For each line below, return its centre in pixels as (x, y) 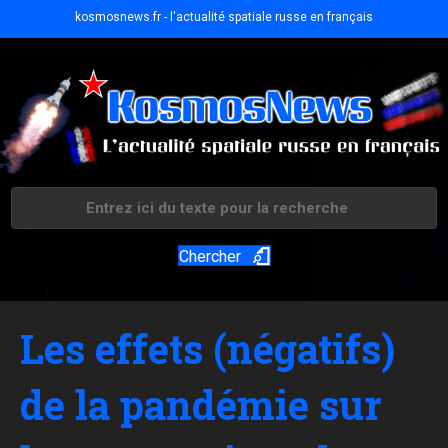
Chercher (209, 257)
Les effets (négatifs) (207, 349)
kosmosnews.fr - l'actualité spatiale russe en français (224, 17)
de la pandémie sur (200, 405)
